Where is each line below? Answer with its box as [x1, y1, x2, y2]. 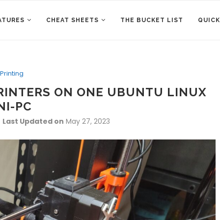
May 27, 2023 [65, 116, 110, 126]
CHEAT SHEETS [46, 17, 99, 24]
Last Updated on [2, 116, 64, 126]
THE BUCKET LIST [120, 17, 183, 24]
